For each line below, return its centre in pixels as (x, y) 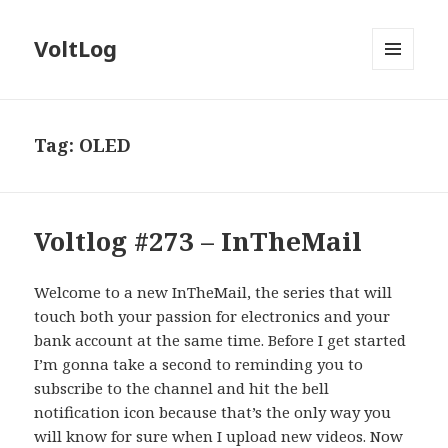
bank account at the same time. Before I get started (220, 340)
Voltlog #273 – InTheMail (198, 241)
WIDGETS (401, 112)
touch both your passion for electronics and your (212, 316)
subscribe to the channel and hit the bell (182, 388)
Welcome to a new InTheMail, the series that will (213, 292)
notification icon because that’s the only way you (213, 412)
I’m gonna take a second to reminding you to (199, 364)
